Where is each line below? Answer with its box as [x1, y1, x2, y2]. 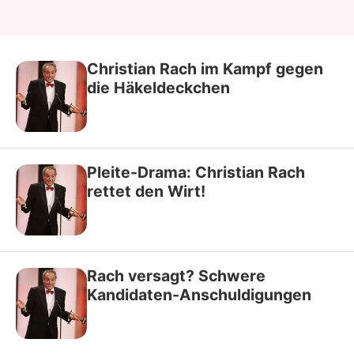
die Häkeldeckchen [87, 77, 230, 97]
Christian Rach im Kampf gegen [87, 58, 323, 78]
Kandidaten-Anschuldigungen [87, 284, 311, 304]
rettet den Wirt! [87, 181, 205, 201]
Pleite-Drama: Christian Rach [87, 162, 305, 182]
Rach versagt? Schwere [87, 265, 265, 285]
